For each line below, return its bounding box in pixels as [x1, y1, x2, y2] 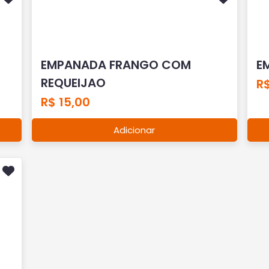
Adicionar [113, 123, 156, 136]
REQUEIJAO [41, 74, 106, 91]
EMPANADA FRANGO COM [41, 56, 192, 73]
